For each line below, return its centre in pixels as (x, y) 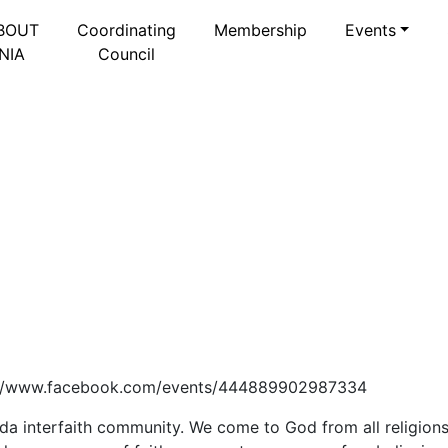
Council (126, 53)
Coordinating (126, 29)
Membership (260, 29)
